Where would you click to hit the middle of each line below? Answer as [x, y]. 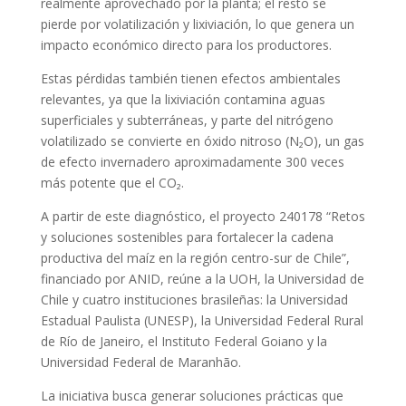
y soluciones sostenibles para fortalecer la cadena [187, 237]
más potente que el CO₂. [112, 183]
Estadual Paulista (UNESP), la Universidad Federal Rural [202, 320]
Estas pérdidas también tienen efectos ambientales [190, 78]
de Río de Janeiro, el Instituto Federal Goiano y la [184, 341]
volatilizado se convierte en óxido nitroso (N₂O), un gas [202, 141]
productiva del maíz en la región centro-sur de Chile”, [195, 258]
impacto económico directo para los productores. [186, 45]
